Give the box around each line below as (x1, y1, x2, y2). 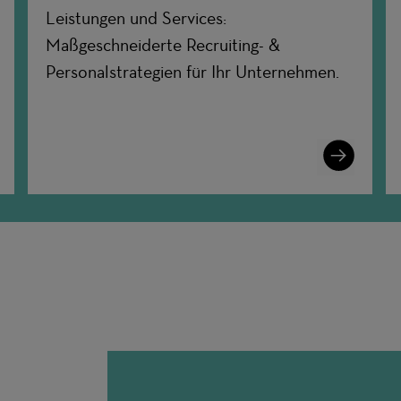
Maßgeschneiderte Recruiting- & (46, 34, 281, 56)
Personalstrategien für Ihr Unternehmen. (46, 61, 340, 83)
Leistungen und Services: (46, 7, 227, 30)
